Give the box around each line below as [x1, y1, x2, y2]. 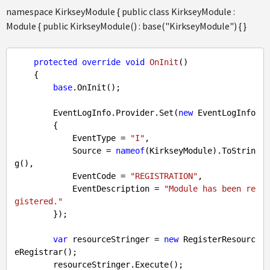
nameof [116, 146, 145, 155]
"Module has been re [164, 184, 256, 193]
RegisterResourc [178, 234, 256, 244]
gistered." [14, 196, 63, 206]
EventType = [72, 133, 130, 143]
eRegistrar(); [14, 247, 77, 257]
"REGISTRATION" [130, 171, 198, 181]
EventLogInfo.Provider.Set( [53, 108, 178, 118]
